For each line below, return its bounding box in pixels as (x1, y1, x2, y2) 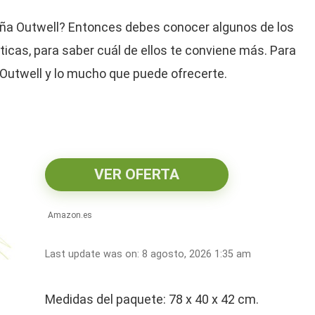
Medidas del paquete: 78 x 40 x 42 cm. (45, 292, 259, 307)
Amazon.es (46, 210, 93, 221)
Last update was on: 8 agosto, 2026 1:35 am (45, 248, 252, 261)
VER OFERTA (94, 166, 180, 184)
